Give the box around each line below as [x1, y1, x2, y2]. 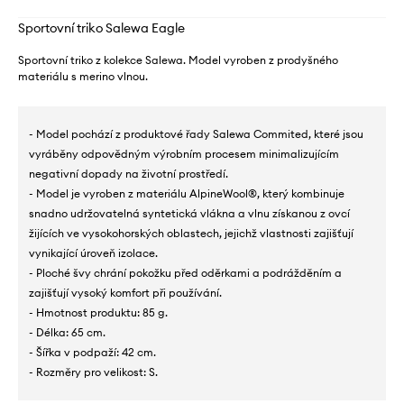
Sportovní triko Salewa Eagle [18, 20, 185, 36]
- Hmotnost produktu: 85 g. [29, 306, 168, 319]
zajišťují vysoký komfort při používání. [29, 286, 222, 299]
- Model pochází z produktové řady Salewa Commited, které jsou [29, 127, 363, 141]
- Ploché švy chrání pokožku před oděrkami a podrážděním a [29, 266, 342, 280]
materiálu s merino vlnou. [18, 69, 148, 83]
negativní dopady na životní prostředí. [29, 167, 228, 180]
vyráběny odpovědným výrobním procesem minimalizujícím [29, 147, 339, 161]
